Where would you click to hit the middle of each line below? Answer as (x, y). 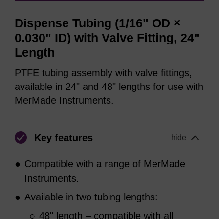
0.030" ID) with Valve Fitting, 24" (107, 38)
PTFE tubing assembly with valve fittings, (103, 73)
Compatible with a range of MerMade (105, 164)
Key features (64, 138)
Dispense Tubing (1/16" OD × (98, 23)
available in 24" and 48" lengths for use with (109, 86)
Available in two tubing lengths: (91, 197)
